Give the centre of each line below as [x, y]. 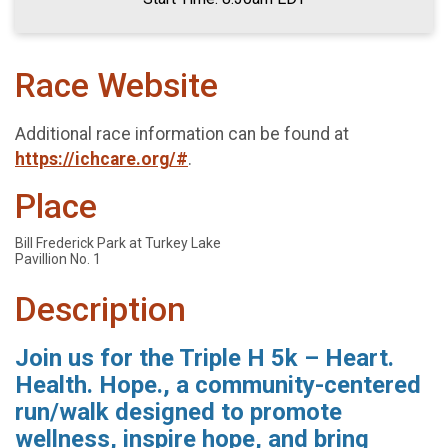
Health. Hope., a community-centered [218, 384]
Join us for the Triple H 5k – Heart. [204, 357]
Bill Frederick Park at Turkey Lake [118, 243]
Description [100, 310]
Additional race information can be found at [182, 133]
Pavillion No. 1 [58, 259]
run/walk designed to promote [178, 411]
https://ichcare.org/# [101, 158]
